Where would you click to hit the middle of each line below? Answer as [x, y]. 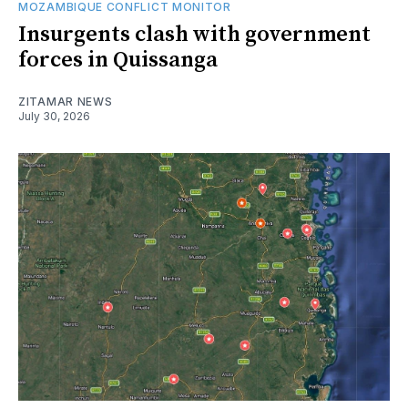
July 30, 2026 [54, 117]
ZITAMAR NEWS [66, 102]
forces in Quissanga [118, 61]
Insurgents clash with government [194, 35]
